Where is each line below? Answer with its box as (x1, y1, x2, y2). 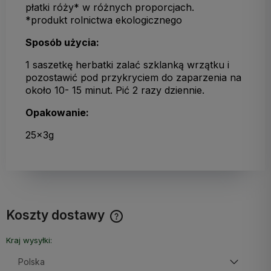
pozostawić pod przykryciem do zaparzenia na (25, 71, 241, 83)
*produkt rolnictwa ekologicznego (25, 13, 182, 26)
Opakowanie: (25, 106, 89, 119)
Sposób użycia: (25, 36, 99, 48)
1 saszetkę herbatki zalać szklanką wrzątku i (25, 58, 229, 71)
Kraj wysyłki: (6, 235, 52, 245)
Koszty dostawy (6, 207, 108, 223)
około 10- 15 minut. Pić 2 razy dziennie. (25, 83, 204, 96)
